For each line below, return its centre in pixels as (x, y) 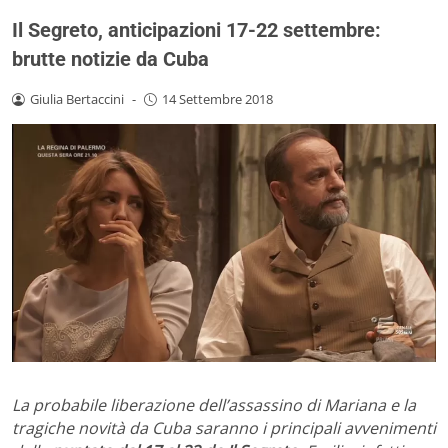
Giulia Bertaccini (76, 98)
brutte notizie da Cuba (110, 58)
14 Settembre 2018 (217, 98)
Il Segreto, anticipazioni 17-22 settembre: (196, 29)
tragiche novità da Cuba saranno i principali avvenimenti (224, 428)
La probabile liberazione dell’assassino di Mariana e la (214, 405)
